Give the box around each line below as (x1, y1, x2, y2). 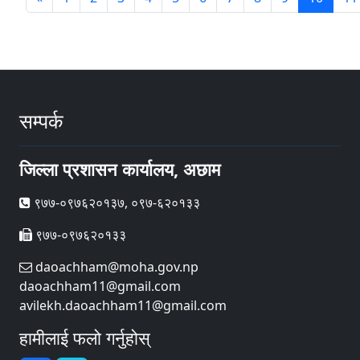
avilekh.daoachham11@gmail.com (19, 297, 227, 314)
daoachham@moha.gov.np (32, 258, 198, 276)
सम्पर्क (19, 107, 63, 134)
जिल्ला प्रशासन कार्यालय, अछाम (19, 157, 220, 181)
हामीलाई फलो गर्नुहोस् (19, 326, 150, 350)
